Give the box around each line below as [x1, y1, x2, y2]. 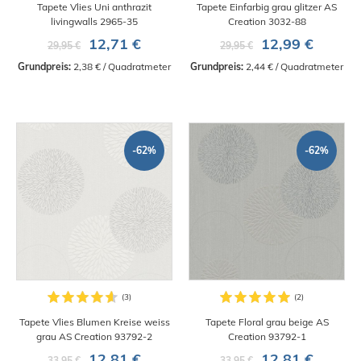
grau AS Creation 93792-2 [36, 330, 152, 343]
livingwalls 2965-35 [51, 15, 138, 28]
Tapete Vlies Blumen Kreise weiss [19, 316, 170, 329]
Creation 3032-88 [227, 15, 306, 28]
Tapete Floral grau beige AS [205, 316, 329, 329]
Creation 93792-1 [227, 330, 306, 343]
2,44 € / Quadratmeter [243, 60, 343, 73]
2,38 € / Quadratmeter [71, 60, 171, 73]
